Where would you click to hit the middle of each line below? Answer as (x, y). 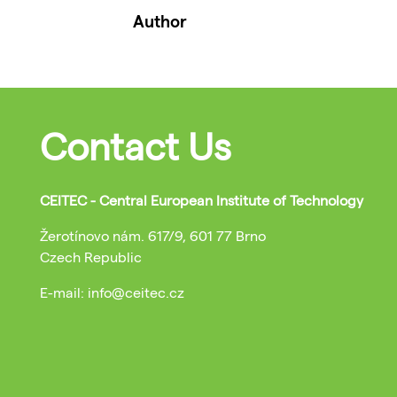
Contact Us (136, 145)
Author (160, 20)
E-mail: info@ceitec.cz (112, 292)
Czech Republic (91, 257)
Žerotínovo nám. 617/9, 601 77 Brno (153, 236)
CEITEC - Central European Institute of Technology (202, 200)
